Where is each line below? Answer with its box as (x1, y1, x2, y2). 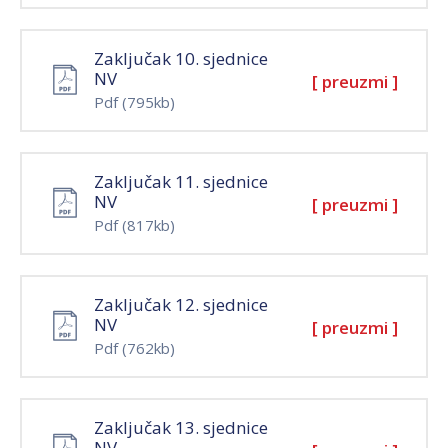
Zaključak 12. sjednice (94, 292, 268, 316)
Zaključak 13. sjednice (94, 415, 268, 439)
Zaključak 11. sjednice (94, 169, 268, 193)
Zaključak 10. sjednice (94, 46, 268, 70)
